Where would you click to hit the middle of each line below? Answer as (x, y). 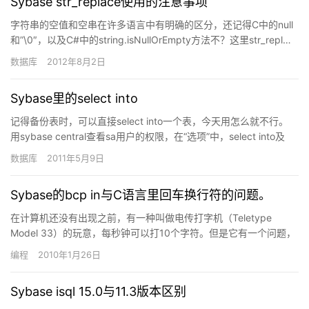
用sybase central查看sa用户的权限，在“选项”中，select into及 (148, 136)
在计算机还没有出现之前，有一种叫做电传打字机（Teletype (141, 218)
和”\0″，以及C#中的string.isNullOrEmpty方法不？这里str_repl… (151, 40)
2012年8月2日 (76, 61)
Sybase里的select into (74, 98)
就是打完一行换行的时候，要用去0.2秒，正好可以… (123, 248)
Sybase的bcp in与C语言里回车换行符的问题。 (141, 195)
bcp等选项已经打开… (57, 151)
